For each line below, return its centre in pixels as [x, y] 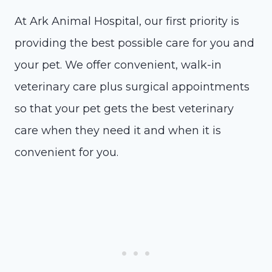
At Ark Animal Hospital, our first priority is [127, 21]
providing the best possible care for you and [134, 43]
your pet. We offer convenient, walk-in [118, 65]
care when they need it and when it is [118, 131]
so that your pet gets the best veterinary [124, 109]
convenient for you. [66, 152]
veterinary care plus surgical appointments [132, 87]
